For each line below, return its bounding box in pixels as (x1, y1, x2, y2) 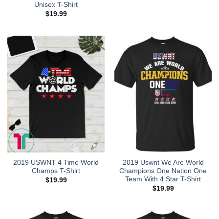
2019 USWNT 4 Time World (13, 159, 99, 167)
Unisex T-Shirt (34, 1, 78, 9)
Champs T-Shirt (32, 167, 80, 175)
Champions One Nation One (119, 167, 207, 175)
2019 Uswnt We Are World (122, 159, 204, 167)
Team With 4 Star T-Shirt (125, 175, 201, 183)
